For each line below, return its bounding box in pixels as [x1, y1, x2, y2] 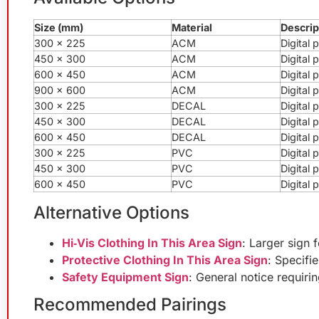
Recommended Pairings [33, 293, 226, 315]
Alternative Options [33, 202, 189, 223]
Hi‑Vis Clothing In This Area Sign [62, 235, 242, 250]
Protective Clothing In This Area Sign [62, 252, 268, 267]
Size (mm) [34, 21, 83, 33]
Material [172, 21, 212, 33]
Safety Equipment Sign [62, 269, 189, 284]
